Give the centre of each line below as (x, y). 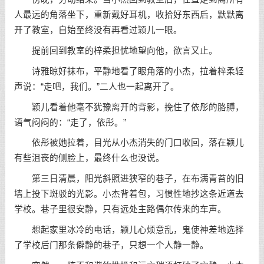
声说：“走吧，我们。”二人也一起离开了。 (96, 86)
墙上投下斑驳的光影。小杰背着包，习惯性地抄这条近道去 (129, 194)
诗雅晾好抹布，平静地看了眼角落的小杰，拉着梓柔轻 (129, 71)
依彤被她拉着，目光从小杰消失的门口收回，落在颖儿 (129, 143)
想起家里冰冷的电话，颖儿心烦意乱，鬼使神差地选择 (129, 230)
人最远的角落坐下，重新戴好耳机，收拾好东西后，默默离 (129, 15)
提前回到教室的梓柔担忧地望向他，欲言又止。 (115, 51)
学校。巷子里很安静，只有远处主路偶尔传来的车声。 (120, 209)
